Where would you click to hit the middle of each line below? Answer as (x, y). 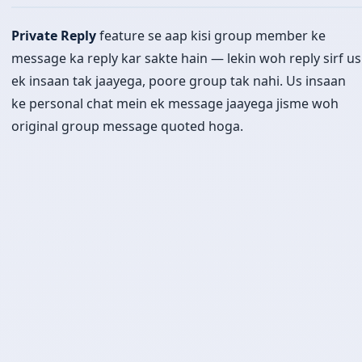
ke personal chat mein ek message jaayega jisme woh (175, 103)
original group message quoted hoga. (127, 126)
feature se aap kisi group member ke (211, 35)
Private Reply (54, 35)
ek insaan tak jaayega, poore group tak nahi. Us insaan (179, 80)
